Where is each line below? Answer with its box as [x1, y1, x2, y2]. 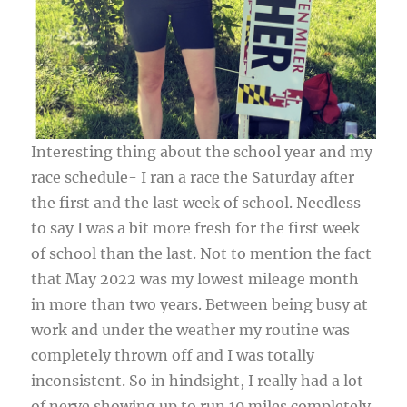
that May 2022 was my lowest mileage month [31, 270, 360, 289]
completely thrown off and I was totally [31, 346, 315, 365]
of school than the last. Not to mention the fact [31, 244, 372, 263]
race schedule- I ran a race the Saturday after [31, 168, 355, 187]
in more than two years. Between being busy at [31, 295, 369, 314]
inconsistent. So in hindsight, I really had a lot [31, 372, 364, 391]
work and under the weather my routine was [31, 321, 351, 340]
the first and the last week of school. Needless [31, 194, 362, 213]
